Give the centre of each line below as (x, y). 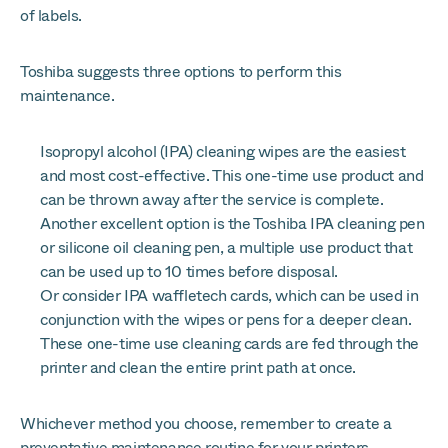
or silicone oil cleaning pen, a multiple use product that (226, 247)
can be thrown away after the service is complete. (212, 199)
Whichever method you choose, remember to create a (206, 423)
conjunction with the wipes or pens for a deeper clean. (226, 319)
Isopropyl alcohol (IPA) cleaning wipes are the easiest (223, 151)
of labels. (51, 15)
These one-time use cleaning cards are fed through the (229, 343)
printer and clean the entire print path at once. (198, 367)
